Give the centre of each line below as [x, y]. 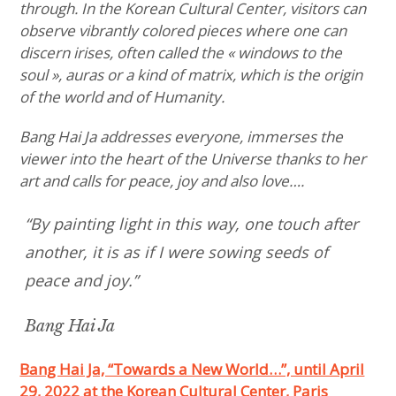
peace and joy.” [82, 280]
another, [57, 251]
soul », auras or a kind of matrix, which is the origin [191, 74]
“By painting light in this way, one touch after [192, 223]
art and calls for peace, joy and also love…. [162, 180]
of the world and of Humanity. [124, 96]
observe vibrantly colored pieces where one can [183, 30]
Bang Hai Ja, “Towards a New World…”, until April [192, 369]
